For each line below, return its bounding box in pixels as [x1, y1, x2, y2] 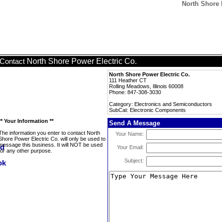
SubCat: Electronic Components [109, 107, 186, 113]
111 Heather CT [109, 77, 147, 83]
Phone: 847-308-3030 [109, 89, 161, 95]
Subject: [124, 158, 144, 164]
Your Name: [115, 131, 144, 137]
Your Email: [117, 144, 144, 150]
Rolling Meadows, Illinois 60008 [109, 83, 183, 89]
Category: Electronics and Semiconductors [109, 101, 212, 107]
